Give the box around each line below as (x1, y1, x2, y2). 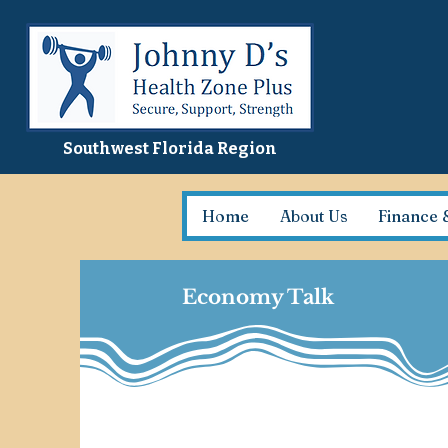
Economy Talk (182, 285, 334, 309)
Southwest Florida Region (63, 139, 277, 158)
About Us (279, 206, 348, 226)
